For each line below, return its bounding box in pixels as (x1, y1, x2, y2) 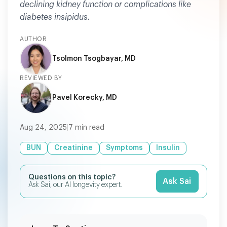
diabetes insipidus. (20, 13, 90, 21)
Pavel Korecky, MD (52, 94, 117, 101)
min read (73, 124, 104, 131)
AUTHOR (20, 36, 47, 42)
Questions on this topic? (28, 174, 116, 181)
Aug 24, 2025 (20, 124, 67, 131)
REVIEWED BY (20, 75, 62, 81)
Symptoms (106, 144, 143, 152)
